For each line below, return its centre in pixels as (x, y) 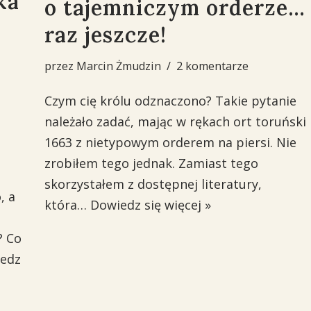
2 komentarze (212, 66)
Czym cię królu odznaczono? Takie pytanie (170, 101)
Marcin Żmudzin (118, 66)
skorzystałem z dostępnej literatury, (153, 184)
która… (67, 205)
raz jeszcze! (105, 35)
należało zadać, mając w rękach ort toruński (175, 121)
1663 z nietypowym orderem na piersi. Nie (170, 142)
